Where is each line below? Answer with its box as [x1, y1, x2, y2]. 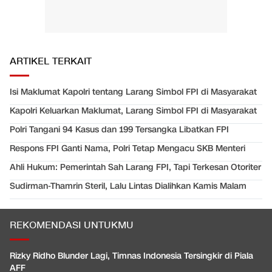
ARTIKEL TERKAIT [10, 55, 92, 69]
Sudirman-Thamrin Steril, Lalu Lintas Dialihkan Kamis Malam [10, 180, 246, 192]
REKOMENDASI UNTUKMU [10, 219, 134, 233]
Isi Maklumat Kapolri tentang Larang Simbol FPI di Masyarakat [10, 86, 257, 98]
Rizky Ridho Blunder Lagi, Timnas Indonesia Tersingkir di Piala [10, 250, 253, 262]
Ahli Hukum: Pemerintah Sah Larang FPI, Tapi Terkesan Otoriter [10, 161, 261, 174]
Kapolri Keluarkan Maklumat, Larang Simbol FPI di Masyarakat [10, 105, 257, 117]
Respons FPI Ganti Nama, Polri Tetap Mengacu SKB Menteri [10, 143, 245, 155]
